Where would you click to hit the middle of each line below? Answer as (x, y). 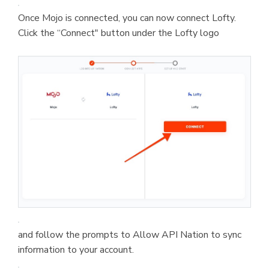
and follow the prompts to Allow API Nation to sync (130, 234)
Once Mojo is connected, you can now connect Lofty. (127, 18)
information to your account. (76, 249)
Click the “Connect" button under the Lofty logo (119, 33)
